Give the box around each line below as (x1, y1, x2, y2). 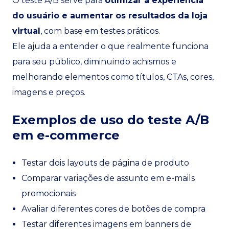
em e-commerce (12, 128, 120, 143)
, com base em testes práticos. (40, 26, 160, 36)
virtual (12, 26, 40, 36)
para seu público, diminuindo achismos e (12, 57, 176, 66)
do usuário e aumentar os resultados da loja (12, 11, 208, 20)
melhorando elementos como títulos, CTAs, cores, (12, 72, 214, 82)
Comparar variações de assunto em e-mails (21, 173, 195, 183)
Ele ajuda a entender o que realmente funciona (12, 41, 209, 51)
